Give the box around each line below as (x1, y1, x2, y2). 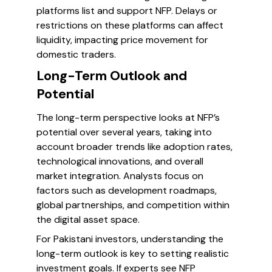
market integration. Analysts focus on (36, 169, 203, 182)
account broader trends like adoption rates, (36, 140, 233, 153)
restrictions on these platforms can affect (36, 19, 223, 32)
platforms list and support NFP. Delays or (36, 4, 217, 17)
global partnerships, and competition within (36, 199, 229, 211)
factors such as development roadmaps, (36, 184, 217, 197)
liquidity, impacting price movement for (36, 33, 208, 46)
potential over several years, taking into (36, 126, 212, 138)
